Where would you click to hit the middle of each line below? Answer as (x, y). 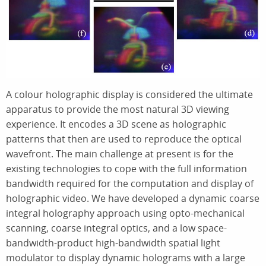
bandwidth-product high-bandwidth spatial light (113, 243)
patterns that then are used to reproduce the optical (124, 139)
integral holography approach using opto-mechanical (125, 213)
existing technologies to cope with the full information (126, 168)
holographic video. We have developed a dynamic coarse (133, 198)
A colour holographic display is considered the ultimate (129, 94)
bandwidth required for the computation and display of (130, 183)
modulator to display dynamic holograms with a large (126, 257)
